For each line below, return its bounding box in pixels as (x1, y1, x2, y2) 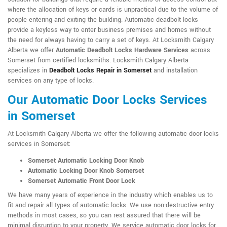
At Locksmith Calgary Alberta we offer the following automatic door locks (8, 129, 219, 139)
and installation (152, 66, 198, 75)
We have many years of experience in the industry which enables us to (8, 191, 213, 200)
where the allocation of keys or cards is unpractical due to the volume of (8, 5, 218, 15)
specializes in (8, 66, 49, 75)
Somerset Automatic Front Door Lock (28, 176, 135, 186)
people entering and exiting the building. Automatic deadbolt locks (8, 15, 198, 25)
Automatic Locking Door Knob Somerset (28, 166, 144, 176)
